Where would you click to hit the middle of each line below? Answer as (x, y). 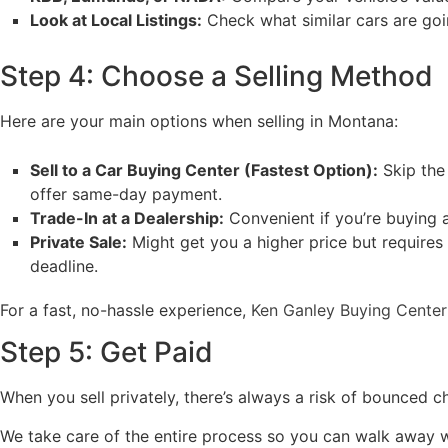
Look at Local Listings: (116, 20)
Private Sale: (78, 241)
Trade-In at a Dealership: (127, 217)
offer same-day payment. (126, 193)
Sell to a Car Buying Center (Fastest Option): (204, 169)
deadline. (64, 265)
